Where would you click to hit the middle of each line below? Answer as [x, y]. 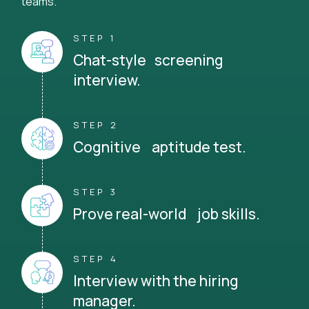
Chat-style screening [148, 60]
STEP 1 [95, 38]
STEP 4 [96, 259]
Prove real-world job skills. [167, 214]
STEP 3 [96, 192]
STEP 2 [96, 125]
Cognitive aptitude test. [160, 147]
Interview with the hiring [156, 281]
